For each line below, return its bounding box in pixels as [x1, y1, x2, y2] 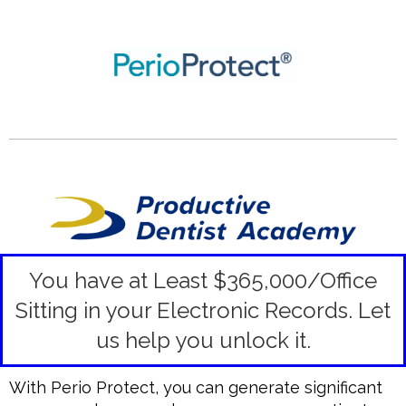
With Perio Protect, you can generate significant [9, 378, 382, 398]
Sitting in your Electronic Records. [15, 297, 358, 324]
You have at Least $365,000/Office [29, 267, 377, 295]
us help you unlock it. [95, 327, 311, 354]
